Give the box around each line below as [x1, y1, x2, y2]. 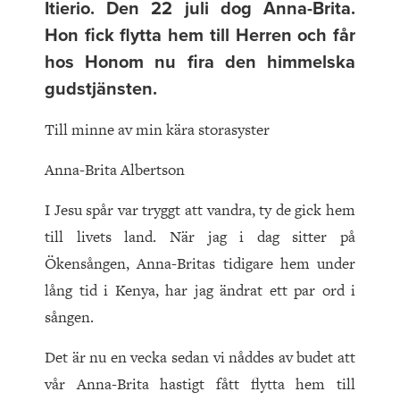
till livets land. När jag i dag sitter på [45, 226, 355, 248]
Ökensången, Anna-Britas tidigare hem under [45, 253, 355, 275]
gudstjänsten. [45, 79, 157, 101]
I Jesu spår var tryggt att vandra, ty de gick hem [45, 199, 355, 221]
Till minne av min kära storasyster [45, 119, 270, 141]
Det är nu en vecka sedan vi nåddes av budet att [45, 346, 355, 369]
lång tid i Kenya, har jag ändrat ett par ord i [45, 279, 355, 302]
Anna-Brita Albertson [45, 159, 185, 181]
